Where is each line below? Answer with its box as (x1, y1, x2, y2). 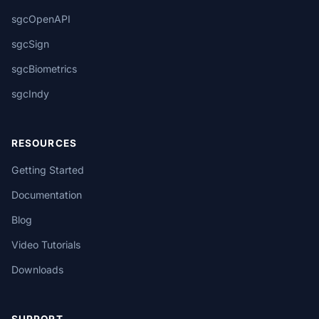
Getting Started (11, 164, 84, 177)
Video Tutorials (11, 239, 80, 251)
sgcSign (11, 38, 49, 51)
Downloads (11, 263, 63, 276)
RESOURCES (11, 137, 77, 150)
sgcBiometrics (11, 63, 77, 75)
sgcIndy (11, 88, 49, 100)
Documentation (11, 189, 82, 202)
